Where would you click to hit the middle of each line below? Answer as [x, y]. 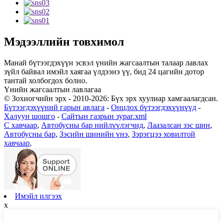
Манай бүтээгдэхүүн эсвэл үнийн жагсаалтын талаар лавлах [106, 62]
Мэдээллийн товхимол [64, 41]
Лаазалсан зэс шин [179, 125]
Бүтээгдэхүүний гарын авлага [54, 107]
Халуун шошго [29, 116]
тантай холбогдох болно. [46, 80]
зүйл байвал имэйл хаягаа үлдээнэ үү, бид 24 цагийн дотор [104, 71]
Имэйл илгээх [38, 196]
